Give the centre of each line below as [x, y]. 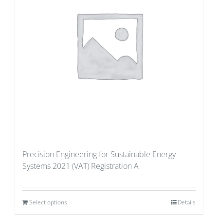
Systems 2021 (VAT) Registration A [81, 166]
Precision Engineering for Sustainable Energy [99, 154]
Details [187, 202]
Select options [48, 202]
